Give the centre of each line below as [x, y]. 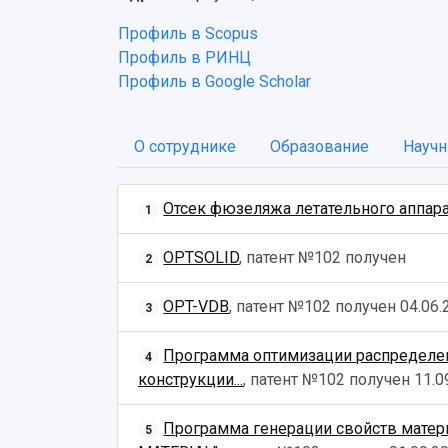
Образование [319, 146]
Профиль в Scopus [188, 33]
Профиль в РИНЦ [184, 57]
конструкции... [190, 379]
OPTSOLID [201, 257]
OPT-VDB [196, 306]
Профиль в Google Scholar [214, 81]
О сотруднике [185, 146]
